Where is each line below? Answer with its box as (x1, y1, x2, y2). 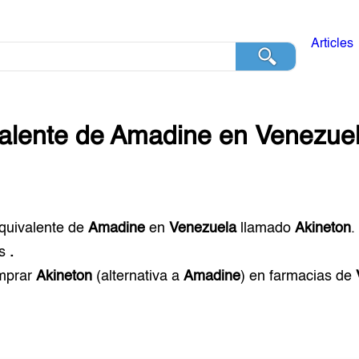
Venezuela (169, 221, 237, 236)
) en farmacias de (240, 269, 357, 284)
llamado (236, 221, 296, 236)
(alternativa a (92, 269, 184, 284)
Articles (310, 38, 353, 50)
